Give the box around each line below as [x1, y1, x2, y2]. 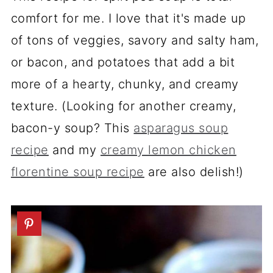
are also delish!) [144, 165, 244, 179]
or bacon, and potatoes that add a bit [10, 55, 235, 69]
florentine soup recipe [10, 165, 144, 179]
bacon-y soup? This [10, 121, 134, 135]
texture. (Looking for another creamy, [10, 99, 236, 113]
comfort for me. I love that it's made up [10, 11, 246, 26]
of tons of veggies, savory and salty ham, [10, 33, 259, 48]
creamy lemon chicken [100, 143, 236, 157]
